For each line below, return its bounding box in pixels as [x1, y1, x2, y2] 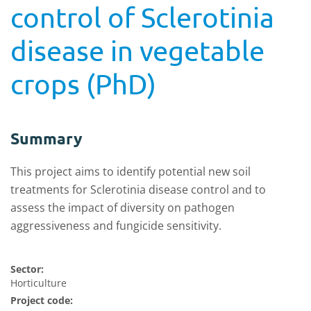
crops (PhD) [10, 67, 156, 100]
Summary [10, 128, 83, 149]
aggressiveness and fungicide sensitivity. [10, 218, 221, 233]
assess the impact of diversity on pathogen [10, 200, 235, 215]
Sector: [10, 262, 44, 276]
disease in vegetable [10, 34, 264, 67]
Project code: [10, 294, 73, 307]
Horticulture [10, 276, 67, 289]
